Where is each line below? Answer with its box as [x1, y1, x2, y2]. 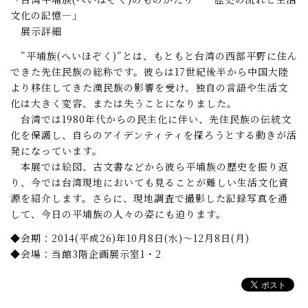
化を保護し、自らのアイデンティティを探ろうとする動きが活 [10, 127, 297, 142]
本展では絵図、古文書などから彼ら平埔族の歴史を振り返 [10, 159, 289, 173]
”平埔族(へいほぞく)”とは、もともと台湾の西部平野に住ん [10, 48, 298, 63]
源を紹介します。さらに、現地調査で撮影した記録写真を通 [10, 190, 288, 205]
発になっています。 [10, 143, 102, 157]
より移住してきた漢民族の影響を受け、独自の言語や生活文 [10, 80, 288, 94]
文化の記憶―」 [10, 8, 82, 23]
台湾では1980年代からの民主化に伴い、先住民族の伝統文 [10, 111, 291, 126]
